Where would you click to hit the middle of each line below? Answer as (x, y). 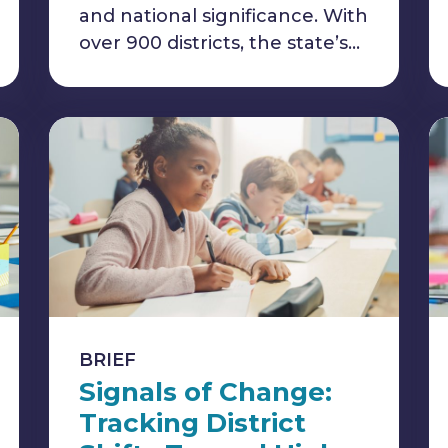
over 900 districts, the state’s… (219, 43)
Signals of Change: (205, 392)
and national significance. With (223, 16)
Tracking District (192, 423)
